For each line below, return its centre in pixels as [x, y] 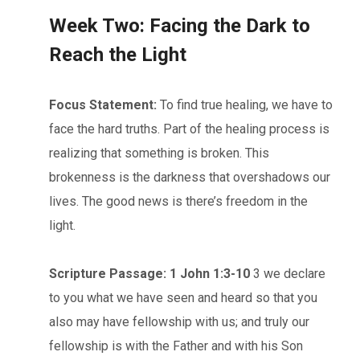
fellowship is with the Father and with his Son [176, 346]
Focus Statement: [103, 104]
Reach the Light [118, 54]
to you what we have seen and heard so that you [183, 297]
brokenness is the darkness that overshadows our [190, 177]
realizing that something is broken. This [159, 153]
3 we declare [288, 273]
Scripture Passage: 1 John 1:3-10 [149, 273]
